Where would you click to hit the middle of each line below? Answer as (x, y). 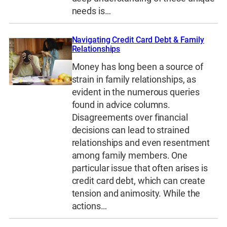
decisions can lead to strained (130, 130)
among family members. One (130, 155)
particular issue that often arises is (140, 168)
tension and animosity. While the (136, 193)
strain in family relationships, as (134, 79)
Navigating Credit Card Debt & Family (138, 40)
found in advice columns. (121, 105)
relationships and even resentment (141, 143)
